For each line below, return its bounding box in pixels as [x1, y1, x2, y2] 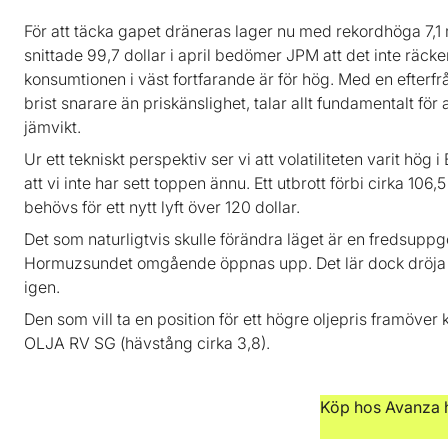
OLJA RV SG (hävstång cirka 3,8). [24, 332, 270, 353]
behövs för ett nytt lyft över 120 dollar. [24, 196, 300, 217]
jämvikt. [24, 116, 81, 137]
